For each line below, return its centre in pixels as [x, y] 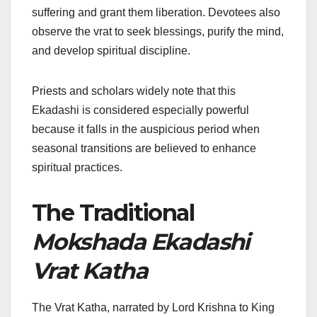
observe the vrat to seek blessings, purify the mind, [158, 32]
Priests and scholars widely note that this [134, 91]
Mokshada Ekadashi [141, 242]
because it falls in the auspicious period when [146, 129]
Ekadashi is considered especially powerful [140, 110]
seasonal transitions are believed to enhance [144, 149]
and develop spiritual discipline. [111, 51]
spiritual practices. [77, 168]
